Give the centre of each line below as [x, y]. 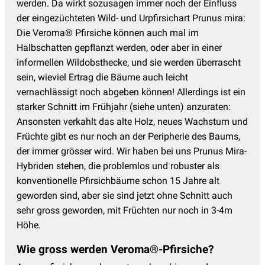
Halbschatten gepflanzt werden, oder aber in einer [119, 47]
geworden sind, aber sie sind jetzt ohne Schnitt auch [125, 195]
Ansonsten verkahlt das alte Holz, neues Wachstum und [132, 121]
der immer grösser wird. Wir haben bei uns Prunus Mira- [132, 151]
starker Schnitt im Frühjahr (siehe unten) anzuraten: [124, 106]
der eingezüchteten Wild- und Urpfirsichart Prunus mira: [131, 18]
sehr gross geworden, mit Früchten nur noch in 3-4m [125, 210]
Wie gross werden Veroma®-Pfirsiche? [115, 249]
